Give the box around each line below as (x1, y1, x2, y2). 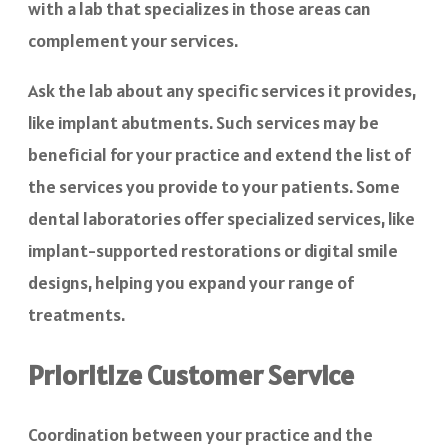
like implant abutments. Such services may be (28, 110, 379, 134)
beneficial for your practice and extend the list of (28, 142, 411, 166)
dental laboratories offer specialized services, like (28, 206, 415, 230)
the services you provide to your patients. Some (28, 174, 400, 198)
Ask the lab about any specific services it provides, (28, 78, 416, 102)
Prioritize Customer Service (28, 356, 354, 393)
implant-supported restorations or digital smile (28, 238, 398, 262)
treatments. (28, 302, 125, 326)
